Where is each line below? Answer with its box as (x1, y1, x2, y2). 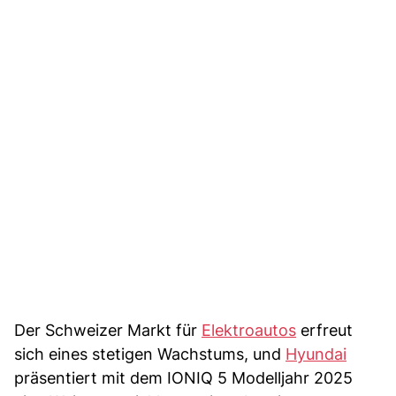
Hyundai (286, 344, 346, 363)
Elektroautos (202, 320, 296, 339)
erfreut (296, 320, 353, 339)
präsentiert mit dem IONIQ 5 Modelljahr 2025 (14, 368, 353, 387)
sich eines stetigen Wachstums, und (14, 344, 286, 363)
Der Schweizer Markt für (14, 320, 202, 339)
